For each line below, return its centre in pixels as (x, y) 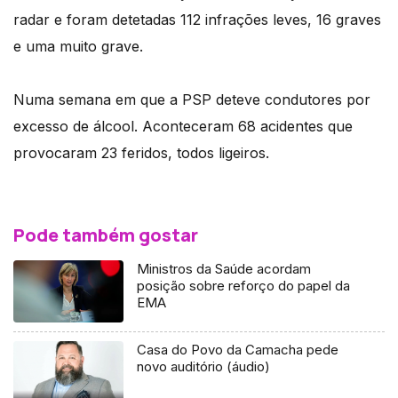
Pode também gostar (106, 235)
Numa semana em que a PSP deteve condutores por (192, 99)
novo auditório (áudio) (204, 366)
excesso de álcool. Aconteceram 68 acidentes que (183, 126)
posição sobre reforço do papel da (244, 285)
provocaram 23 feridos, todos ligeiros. (141, 152)
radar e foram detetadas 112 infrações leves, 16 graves (197, 19)
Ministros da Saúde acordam (224, 268)
